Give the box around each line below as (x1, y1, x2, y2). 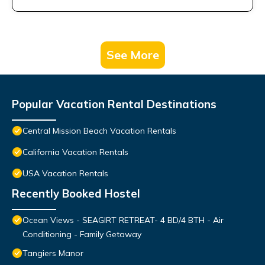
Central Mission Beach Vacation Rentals (22, 125, 176, 137)
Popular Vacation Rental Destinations (12, 97, 216, 112)
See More (106, 47, 159, 63)
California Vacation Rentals (22, 147, 128, 158)
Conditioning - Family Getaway (22, 229, 141, 240)
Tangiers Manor (22, 248, 83, 259)
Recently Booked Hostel (12, 186, 140, 201)
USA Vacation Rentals (22, 168, 108, 179)
